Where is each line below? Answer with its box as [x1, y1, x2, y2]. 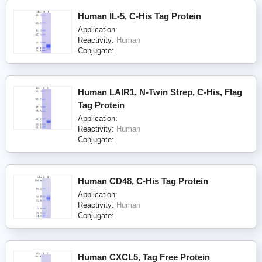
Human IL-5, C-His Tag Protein [78, 11, 201, 21]
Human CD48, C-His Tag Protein [78, 175, 208, 186]
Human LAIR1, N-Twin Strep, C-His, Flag [78, 87, 242, 97]
